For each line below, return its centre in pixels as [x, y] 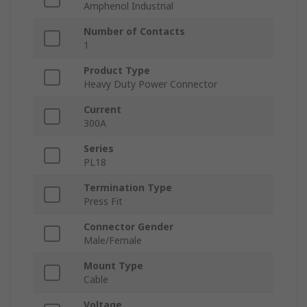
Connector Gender [128, 227]
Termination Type [128, 188]
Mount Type [113, 266]
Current [102, 110]
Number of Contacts [134, 32]
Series [99, 149]
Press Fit [103, 201]
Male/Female [113, 241]
